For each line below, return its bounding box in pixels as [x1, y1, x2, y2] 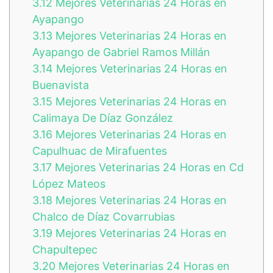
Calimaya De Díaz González [32, 111, 173, 124]
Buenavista [32, 78, 89, 91]
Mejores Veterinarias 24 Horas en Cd [52, 160, 244, 174]
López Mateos [32, 177, 105, 190]
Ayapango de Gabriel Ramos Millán [32, 45, 210, 58]
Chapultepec [32, 243, 97, 256]
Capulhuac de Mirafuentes [32, 144, 167, 157]
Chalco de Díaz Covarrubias [32, 210, 175, 223]
